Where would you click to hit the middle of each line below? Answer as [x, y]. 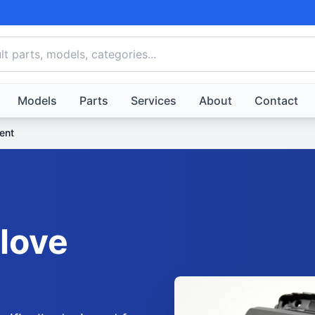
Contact [276, 101]
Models [37, 101]
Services [153, 101]
